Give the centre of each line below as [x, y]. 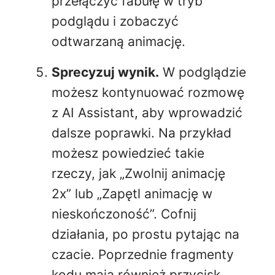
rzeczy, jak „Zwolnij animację [138, 174]
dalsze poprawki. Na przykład [141, 133]
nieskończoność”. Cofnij [124, 214]
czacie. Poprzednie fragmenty [143, 255]
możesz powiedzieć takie [128, 153]
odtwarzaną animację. [118, 42]
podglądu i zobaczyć [115, 21]
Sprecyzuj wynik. [105, 72]
